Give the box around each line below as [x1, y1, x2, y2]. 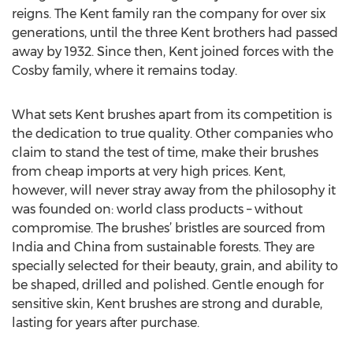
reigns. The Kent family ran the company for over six [12, 6, 326, 21]
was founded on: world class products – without [12, 202, 303, 217]
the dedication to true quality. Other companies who [12, 126, 333, 141]
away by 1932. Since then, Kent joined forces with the [12, 44, 333, 59]
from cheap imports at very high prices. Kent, [12, 164, 285, 179]
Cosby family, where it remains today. [12, 63, 237, 78]
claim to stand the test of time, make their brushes [12, 145, 318, 160]
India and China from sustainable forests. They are [12, 240, 314, 255]
